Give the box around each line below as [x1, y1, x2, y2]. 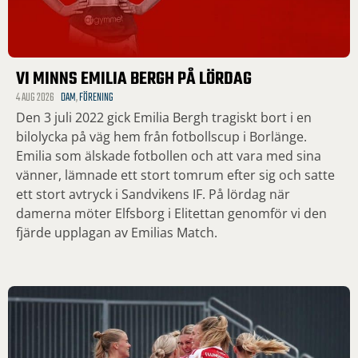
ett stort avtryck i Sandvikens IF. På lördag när [16, 185, 290, 204]
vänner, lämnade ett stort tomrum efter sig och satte [16, 166, 335, 185]
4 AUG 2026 [16, 89, 54, 108]
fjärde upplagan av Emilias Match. [16, 224, 217, 242]
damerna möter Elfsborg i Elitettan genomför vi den [16, 205, 327, 223]
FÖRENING [79, 89, 113, 108]
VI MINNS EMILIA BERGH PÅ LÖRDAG [16, 66, 252, 93]
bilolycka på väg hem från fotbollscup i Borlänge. [16, 128, 307, 146]
